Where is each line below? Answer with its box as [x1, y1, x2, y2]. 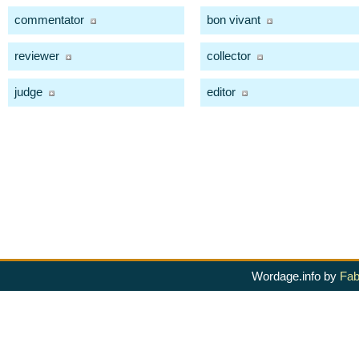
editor [207, 85, 236, 99]
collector [207, 49, 251, 63]
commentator [14, 13, 84, 27]
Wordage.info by [251, 269, 340, 284]
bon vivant [207, 13, 260, 27]
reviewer [14, 49, 59, 63]
